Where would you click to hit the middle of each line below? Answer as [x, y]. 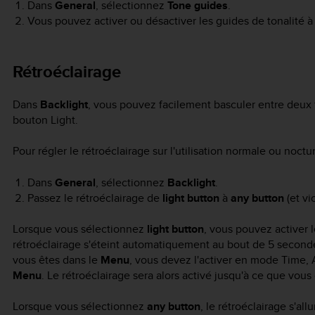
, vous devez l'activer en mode [205, 259]
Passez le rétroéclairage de [95, 198]
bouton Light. [45, 120]
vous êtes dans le [57, 259]
